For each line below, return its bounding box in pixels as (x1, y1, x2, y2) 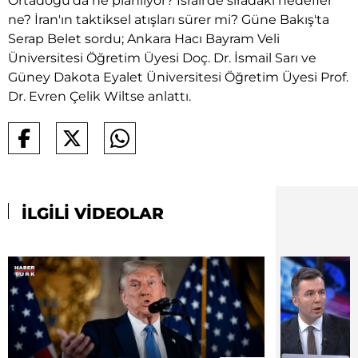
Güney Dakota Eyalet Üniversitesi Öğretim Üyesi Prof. (8, 69, 348, 85)
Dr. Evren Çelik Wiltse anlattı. (8, 88, 191, 104)
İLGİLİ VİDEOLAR (17, 203, 164, 223)
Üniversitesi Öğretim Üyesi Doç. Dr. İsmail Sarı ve (8, 50, 316, 66)
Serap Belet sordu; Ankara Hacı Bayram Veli (8, 30, 280, 46)
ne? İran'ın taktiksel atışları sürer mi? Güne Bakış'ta (8, 11, 329, 27)
